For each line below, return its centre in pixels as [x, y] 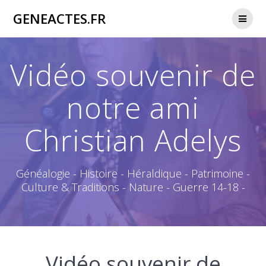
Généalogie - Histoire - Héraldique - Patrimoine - [133, 174]
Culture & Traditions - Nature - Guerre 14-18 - [133, 187]
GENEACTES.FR [60, 18]
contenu [148, 31]
